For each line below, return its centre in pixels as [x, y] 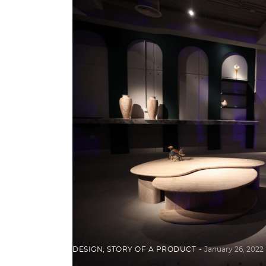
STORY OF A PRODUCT [151, 249]
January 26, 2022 [234, 249]
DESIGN [88, 249]
